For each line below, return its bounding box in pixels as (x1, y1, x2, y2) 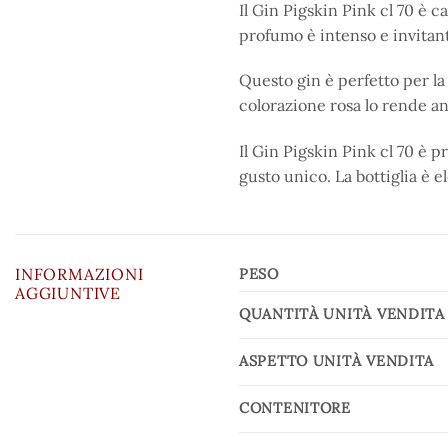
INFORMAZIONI (15, 263, 144, 284)
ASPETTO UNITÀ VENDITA (239, 351, 435, 370)
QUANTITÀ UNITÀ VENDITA (239, 304, 445, 323)
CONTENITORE (239, 398, 351, 417)
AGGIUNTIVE (15, 282, 122, 303)
